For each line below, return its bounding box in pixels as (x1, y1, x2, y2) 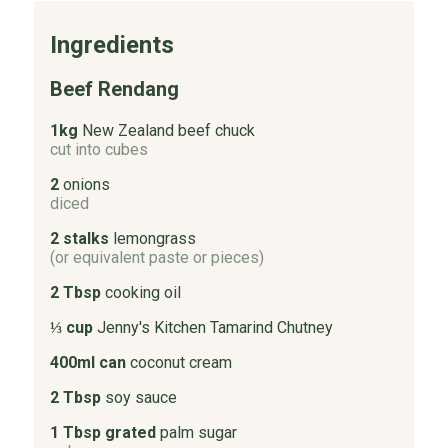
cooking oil (104, 283, 181, 303)
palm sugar (159, 423, 237, 443)
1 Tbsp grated (49, 423, 156, 443)
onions (62, 175, 110, 195)
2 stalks (49, 229, 109, 249)
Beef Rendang (49, 77, 179, 102)
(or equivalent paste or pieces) (49, 248, 264, 268)
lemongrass (112, 229, 196, 249)
